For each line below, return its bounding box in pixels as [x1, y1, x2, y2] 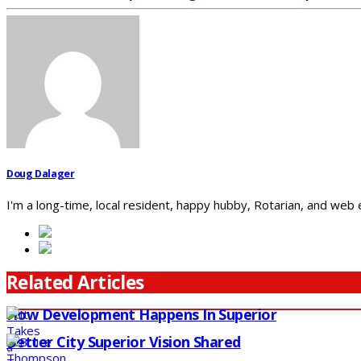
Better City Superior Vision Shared [6, 332, 241, 352]
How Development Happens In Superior [6, 305, 277, 325]
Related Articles [6, 270, 144, 296]
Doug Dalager [6, 166, 75, 180]
